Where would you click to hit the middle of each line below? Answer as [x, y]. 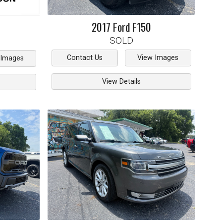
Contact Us [84, 58]
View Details [121, 82]
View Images [158, 58]
